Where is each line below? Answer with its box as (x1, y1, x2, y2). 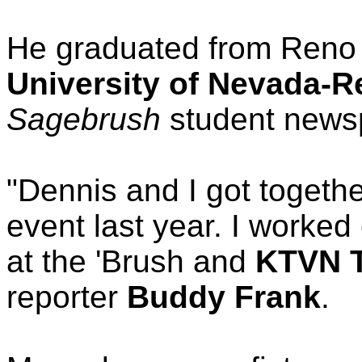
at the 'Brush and (6, 244, 255, 279)
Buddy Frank (127, 280, 321, 314)
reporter (6, 280, 127, 314)
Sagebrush (6, 102, 161, 137)
